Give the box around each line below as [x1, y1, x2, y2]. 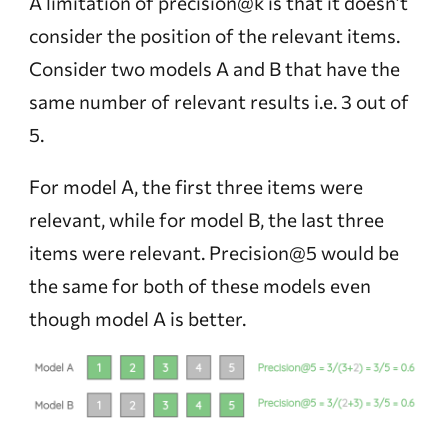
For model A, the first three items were [28, 174, 363, 198]
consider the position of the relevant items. [28, 23, 400, 47]
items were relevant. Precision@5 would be [28, 240, 399, 264]
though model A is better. [28, 306, 246, 330]
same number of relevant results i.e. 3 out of [28, 89, 409, 113]
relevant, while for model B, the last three [28, 207, 384, 231]
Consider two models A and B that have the [28, 56, 400, 80]
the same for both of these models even [28, 273, 371, 297]
